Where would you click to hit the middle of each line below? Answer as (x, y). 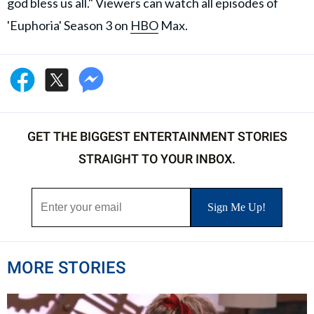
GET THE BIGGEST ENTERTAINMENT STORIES (157, 137)
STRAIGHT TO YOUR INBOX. (157, 159)
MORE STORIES (66, 268)
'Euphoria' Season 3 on (69, 26)
